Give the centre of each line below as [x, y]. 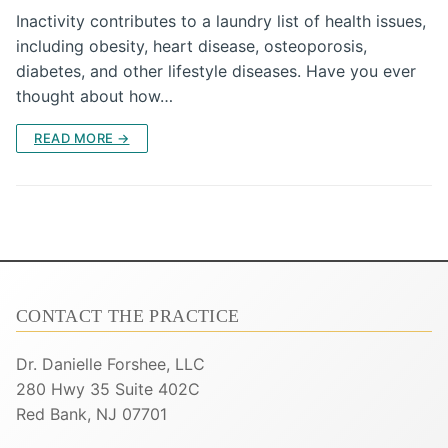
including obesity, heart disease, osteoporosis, [191, 45]
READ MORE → [82, 137]
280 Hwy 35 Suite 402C [108, 388]
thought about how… [94, 95]
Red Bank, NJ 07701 [91, 413]
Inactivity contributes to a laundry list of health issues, [221, 20]
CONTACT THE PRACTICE [128, 315]
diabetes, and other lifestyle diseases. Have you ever [216, 70]
